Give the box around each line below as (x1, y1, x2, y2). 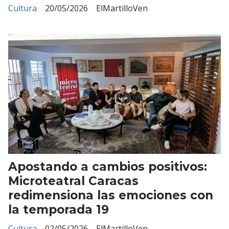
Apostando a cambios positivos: (8, 159, 207, 174)
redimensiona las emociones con (8, 188, 213, 203)
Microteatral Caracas (8, 174, 139, 189)
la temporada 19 (8, 202, 109, 217)
